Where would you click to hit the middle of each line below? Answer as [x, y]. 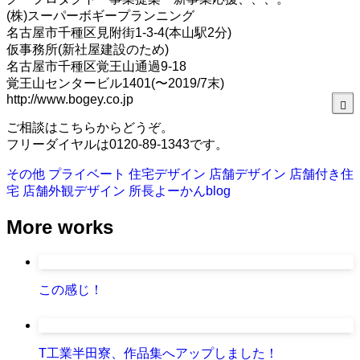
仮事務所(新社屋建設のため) [88, 49]
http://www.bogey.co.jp [70, 99]
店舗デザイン [249, 174]
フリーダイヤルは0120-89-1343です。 [117, 144]
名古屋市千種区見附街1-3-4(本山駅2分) [119, 32]
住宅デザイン [169, 174]
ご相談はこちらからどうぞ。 [90, 127]
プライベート [88, 174]
